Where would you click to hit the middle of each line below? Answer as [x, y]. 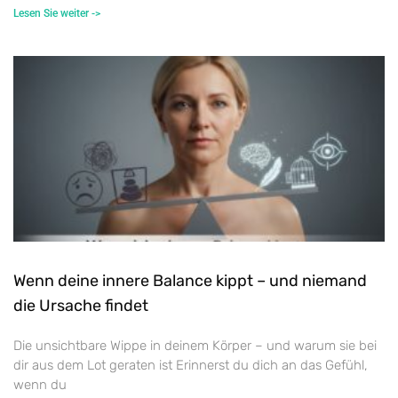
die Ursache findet [81, 306]
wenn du [40, 385]
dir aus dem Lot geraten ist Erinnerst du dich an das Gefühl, [191, 366]
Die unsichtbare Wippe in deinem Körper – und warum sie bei [195, 346]
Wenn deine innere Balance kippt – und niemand [190, 281]
